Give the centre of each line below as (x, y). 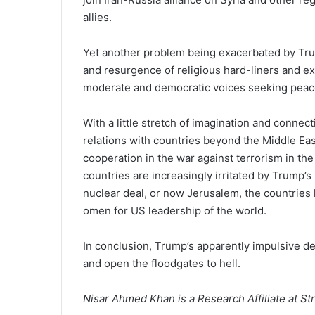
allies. (97, 17)
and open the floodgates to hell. (162, 263)
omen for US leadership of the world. (175, 211)
